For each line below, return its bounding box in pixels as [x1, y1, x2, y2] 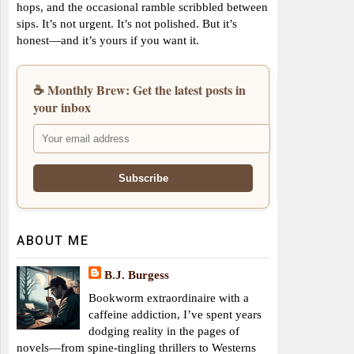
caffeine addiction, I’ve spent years [88, 307, 262, 321]
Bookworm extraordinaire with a [88, 290, 250, 304]
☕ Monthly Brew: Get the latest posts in [33, 80, 246, 99]
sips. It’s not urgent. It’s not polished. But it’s [17, 16, 237, 30]
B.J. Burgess [104, 267, 170, 281]
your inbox [33, 97, 91, 116]
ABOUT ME [17, 232, 88, 248]
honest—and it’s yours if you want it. [17, 32, 199, 47]
